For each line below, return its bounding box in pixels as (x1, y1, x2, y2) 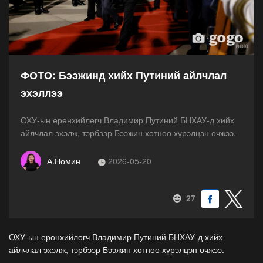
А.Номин (47, 155, 80, 167)
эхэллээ (21, 85, 63, 100)
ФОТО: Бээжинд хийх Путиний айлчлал (21, 67, 227, 83)
